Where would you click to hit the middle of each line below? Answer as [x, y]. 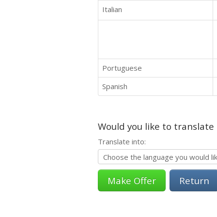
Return [194, 180]
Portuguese [122, 68]
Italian [112, 9]
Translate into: [122, 141]
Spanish [115, 86]
